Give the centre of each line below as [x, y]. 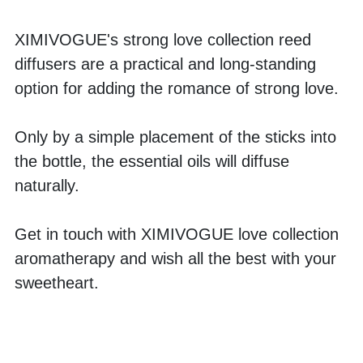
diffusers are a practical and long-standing [165, 64]
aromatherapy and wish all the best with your [175, 259]
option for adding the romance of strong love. [179, 89]
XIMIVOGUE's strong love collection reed [163, 40]
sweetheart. [57, 283]
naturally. [49, 186]
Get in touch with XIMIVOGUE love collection [177, 235]
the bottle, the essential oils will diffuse [152, 162]
